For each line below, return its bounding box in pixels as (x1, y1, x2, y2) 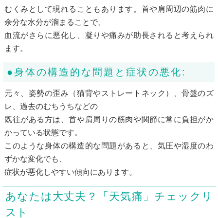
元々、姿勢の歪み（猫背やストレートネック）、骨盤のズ (4, 89, 214, 97)
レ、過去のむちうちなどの (4, 102, 98, 110)
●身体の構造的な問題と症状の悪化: (6, 66, 186, 77)
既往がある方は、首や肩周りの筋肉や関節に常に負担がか (4, 115, 214, 124)
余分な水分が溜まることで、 (4, 18, 106, 26)
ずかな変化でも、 (4, 154, 67, 163)
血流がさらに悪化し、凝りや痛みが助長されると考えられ (4, 31, 214, 39)
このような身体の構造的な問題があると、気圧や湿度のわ (4, 141, 214, 150)
